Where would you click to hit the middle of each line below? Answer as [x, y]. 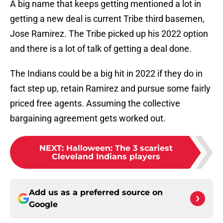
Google [43, 205]
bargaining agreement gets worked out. [88, 118]
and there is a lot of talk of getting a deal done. [101, 49]
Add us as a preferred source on [96, 193]
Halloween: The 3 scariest [119, 148]
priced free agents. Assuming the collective [95, 104]
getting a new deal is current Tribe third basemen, [107, 19]
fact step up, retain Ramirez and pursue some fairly [110, 89]
